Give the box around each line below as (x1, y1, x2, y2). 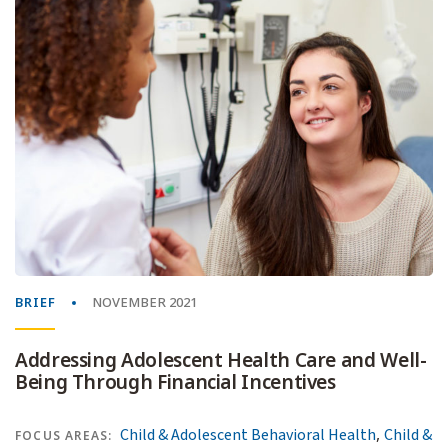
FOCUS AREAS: (15, 426, 113, 445)
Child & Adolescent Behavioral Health (120, 423, 377, 446)
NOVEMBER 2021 (92, 292, 197, 312)
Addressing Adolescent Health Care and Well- (15, 346, 427, 374)
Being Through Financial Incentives (15, 368, 336, 396)
